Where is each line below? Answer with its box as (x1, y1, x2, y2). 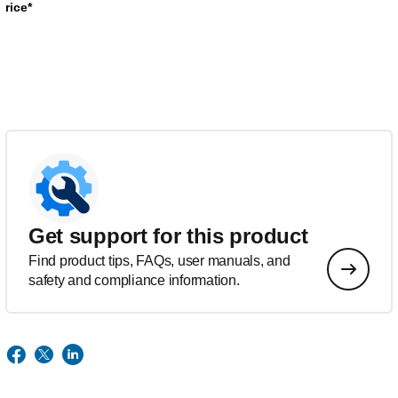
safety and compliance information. (28, 273, 240, 289)
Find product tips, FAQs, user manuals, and (28, 253, 291, 269)
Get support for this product (28, 224, 308, 249)
